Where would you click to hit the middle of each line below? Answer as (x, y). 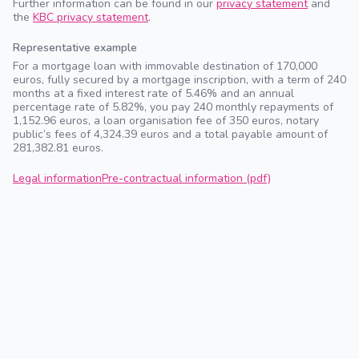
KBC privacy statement (91, 17)
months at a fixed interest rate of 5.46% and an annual (153, 93)
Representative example (79, 48)
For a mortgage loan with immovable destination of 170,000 (165, 66)
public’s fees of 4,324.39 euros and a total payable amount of (170, 134)
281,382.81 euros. (58, 148)
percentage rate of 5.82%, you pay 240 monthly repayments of (173, 107)
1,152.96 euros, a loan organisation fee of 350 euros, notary (166, 121)
